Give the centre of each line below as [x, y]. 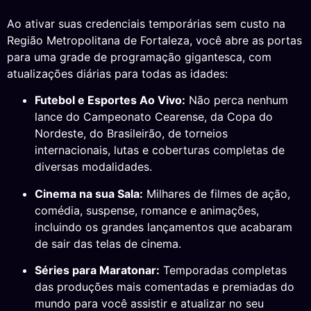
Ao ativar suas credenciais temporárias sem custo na [146, 23]
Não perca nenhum [237, 100]
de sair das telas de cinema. [108, 243]
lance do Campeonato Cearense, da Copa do [154, 117]
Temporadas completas [223, 270]
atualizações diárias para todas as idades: [117, 73]
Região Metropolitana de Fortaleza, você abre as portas [154, 40]
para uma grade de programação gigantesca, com [139, 57]
